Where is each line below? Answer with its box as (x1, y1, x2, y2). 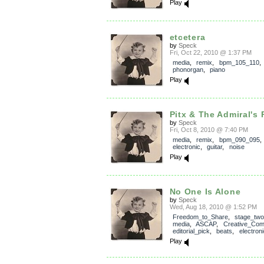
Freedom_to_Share (172, 213, 228, 220)
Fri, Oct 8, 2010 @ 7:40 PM (169, 126, 248, 133)
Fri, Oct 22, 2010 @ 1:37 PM (169, 49, 252, 56)
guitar (207, 143, 222, 150)
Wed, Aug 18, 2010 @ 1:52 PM (169, 203, 257, 210)
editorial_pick (172, 227, 210, 235)
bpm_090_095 (219, 136, 260, 143)
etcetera (169, 32, 206, 42)
